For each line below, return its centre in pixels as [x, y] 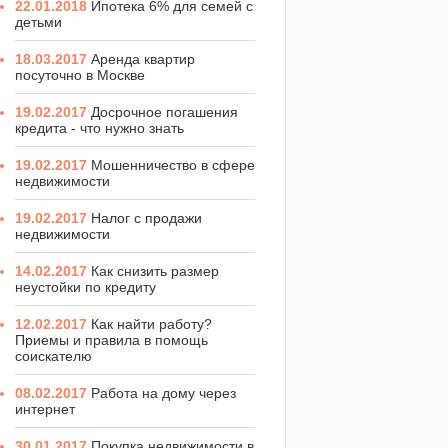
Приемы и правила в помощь [111, 339]
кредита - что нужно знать [99, 127]
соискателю [53, 355]
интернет [45, 408]
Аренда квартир [143, 58]
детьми [38, 21]
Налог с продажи [146, 217]
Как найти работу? [151, 323]
